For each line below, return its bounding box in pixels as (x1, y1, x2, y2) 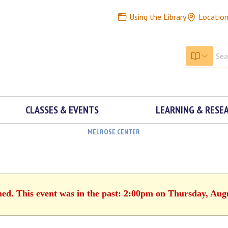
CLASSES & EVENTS (25, 103, 99, 117)
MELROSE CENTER (87, 127, 140, 136)
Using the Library (129, 12, 186, 22)
